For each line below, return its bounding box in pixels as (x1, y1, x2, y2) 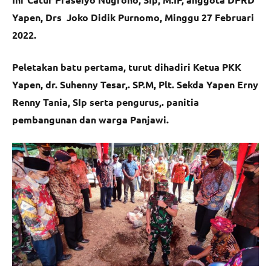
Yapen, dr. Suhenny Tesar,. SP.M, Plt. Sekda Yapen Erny (12, 77, 258, 91)
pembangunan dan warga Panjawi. (12, 113, 169, 126)
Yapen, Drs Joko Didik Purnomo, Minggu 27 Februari (12, 10, 254, 24)
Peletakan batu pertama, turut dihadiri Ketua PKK (12, 60, 241, 73)
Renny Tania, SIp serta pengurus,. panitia (12, 95, 199, 108)
